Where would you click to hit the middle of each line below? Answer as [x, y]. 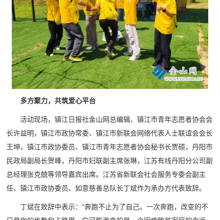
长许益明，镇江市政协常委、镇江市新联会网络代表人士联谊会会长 [110, 133]
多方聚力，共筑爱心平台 [58, 101]
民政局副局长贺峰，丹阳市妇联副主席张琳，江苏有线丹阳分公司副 [110, 161]
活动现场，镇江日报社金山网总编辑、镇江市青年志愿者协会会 [117, 120]
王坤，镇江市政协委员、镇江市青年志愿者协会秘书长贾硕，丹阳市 [110, 147]
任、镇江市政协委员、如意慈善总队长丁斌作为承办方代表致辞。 [106, 188]
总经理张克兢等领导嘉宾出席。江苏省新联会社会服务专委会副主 [106, 175]
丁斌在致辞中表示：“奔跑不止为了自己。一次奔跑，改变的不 [114, 207]
